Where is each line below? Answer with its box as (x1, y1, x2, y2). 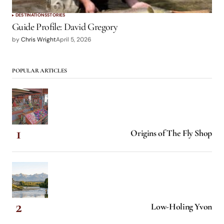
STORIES (47, 12, 65, 18)
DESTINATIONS (15, 12, 47, 18)
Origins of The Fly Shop (130, 127, 212, 138)
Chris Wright (21, 35, 56, 44)
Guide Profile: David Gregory (12, 21, 118, 33)
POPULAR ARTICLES (12, 66, 67, 74)
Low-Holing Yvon (151, 200, 212, 212)
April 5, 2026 (56, 35, 91, 44)
